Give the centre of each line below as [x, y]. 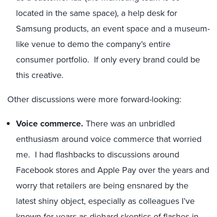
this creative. [40, 75]
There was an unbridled [129, 124]
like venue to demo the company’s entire [93, 44]
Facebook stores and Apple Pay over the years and [113, 170]
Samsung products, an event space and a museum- [113, 29]
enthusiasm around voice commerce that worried [109, 139]
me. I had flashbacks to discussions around [98, 155]
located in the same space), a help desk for [97, 13]
